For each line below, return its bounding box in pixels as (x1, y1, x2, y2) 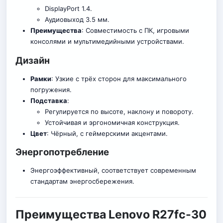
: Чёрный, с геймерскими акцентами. (46, 129, 168, 137)
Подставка (30, 96, 67, 105)
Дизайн (15, 54, 50, 66)
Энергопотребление (15, 146, 109, 158)
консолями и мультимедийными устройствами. (30, 37, 184, 45)
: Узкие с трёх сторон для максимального (51, 74, 187, 83)
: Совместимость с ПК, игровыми (81, 26, 189, 34)
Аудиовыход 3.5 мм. (45, 15, 110, 23)
